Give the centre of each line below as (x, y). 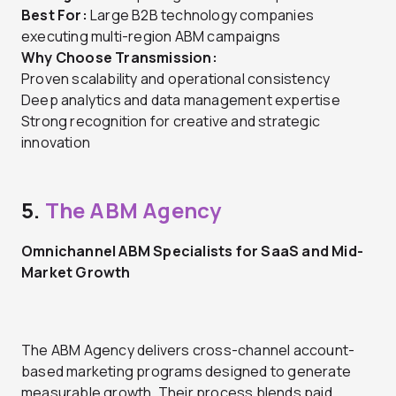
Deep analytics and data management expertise (181, 99)
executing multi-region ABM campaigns (151, 36)
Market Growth (76, 272)
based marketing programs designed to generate (187, 371)
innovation (56, 142)
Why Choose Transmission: (119, 57)
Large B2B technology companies (201, 15)
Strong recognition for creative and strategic (171, 121)
